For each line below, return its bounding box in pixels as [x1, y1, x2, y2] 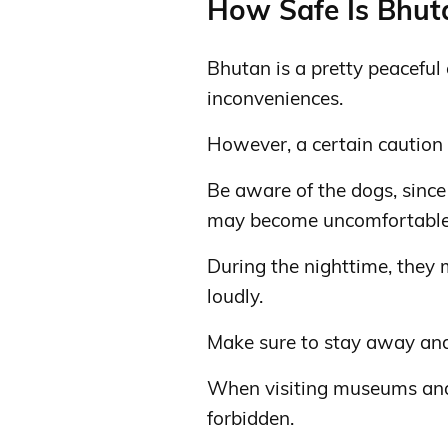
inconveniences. [207, 86, 343, 110]
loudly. [207, 284, 263, 308]
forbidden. [207, 406, 294, 430]
